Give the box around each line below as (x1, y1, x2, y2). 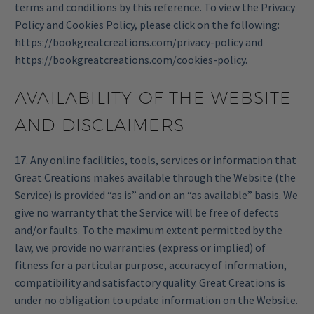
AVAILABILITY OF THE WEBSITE (15, 88, 292, 108)
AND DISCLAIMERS (15, 115, 184, 135)
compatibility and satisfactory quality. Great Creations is (15, 275, 285, 289)
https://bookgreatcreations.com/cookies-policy (15, 53, 245, 67)
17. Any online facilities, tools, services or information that (15, 152, 296, 167)
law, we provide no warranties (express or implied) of (15, 240, 266, 254)
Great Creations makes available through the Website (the (15, 170, 296, 184)
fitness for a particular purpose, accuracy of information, (15, 257, 287, 272)
